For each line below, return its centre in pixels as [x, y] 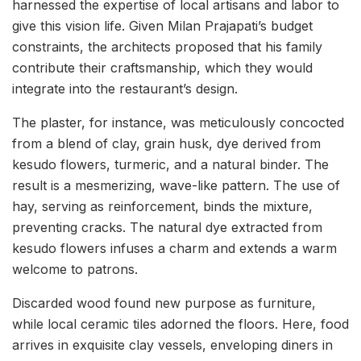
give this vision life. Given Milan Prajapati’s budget [162, 26]
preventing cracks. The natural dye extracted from [167, 228]
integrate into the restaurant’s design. [125, 89]
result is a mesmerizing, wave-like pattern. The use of [176, 186]
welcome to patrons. [75, 270]
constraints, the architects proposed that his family [167, 47]
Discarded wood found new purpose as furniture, [164, 303]
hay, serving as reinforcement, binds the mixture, [162, 207]
